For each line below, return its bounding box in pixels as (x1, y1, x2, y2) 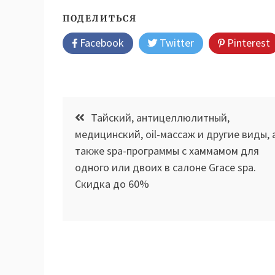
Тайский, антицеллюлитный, (91, 110, 230, 125)
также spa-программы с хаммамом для (75, 143, 259, 158)
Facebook (77, 35, 124, 50)
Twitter (157, 35, 194, 50)
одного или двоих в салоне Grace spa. (75, 160, 256, 174)
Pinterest (225, 35, 270, 50)
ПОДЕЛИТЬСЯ (63, 12, 137, 24)
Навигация (62, 98, 155, 118)
